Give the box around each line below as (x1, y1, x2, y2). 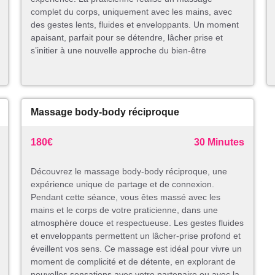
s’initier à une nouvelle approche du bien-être (31, 45, 206, 56)
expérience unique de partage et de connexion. (31, 179, 214, 190)
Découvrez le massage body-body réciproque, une (31, 166, 227, 177)
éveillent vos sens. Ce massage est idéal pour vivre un (31, 244, 242, 254)
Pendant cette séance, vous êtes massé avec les (31, 192, 220, 203)
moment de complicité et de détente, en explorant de (31, 257, 236, 267)
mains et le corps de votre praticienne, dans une (31, 205, 218, 215)
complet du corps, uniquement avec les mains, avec (31, 7, 232, 17)
